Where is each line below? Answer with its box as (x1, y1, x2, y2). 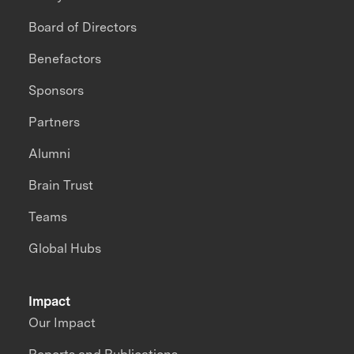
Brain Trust (28, 178, 94, 194)
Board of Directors (28, 20, 137, 36)
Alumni (28, 146, 71, 162)
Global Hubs (28, 241, 102, 257)
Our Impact (28, 315, 96, 331)
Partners (28, 115, 81, 130)
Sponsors (28, 83, 85, 99)
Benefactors (28, 51, 102, 67)
